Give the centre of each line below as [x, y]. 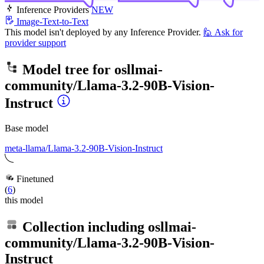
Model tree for [67, 69]
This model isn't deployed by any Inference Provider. [103, 32]
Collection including [83, 227]
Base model [27, 128]
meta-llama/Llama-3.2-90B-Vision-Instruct [84, 148]
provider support [35, 42]
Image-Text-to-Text [52, 21]
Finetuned [34, 179]
